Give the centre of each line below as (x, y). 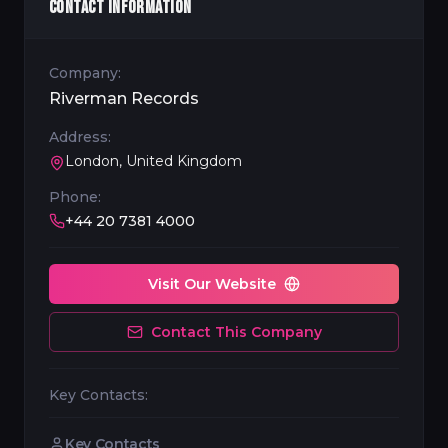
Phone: (75, 197)
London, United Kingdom (153, 161)
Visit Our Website (212, 284)
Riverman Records (124, 98)
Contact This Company (236, 332)
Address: (80, 137)
